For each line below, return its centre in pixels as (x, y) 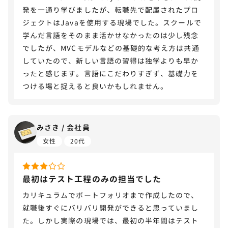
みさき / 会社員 (63, 127)
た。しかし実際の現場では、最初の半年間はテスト (111, 220)
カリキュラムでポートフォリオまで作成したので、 (111, 195)
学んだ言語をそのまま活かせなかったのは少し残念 (111, 35)
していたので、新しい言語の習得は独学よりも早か (111, 61)
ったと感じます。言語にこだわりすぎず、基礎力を (111, 73)
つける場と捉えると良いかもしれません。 (95, 86)
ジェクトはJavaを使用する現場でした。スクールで (112, 22)
